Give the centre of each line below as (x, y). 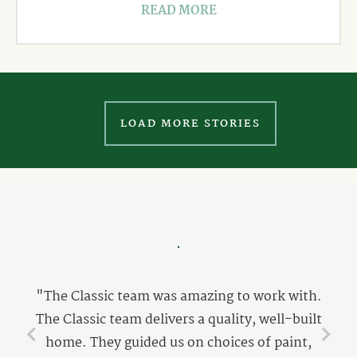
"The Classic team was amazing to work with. (178, 297)
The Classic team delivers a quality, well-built (178, 320)
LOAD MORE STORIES (190, 124)
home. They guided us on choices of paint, (178, 343)
